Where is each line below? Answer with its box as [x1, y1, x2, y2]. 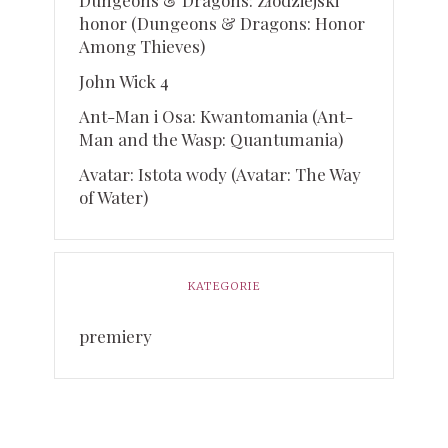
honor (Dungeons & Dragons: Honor [79, 12, 366, 35]
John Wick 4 [79, 70, 170, 93]
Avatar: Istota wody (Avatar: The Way [79, 163, 362, 186]
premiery [79, 325, 153, 348]
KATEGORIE [187, 279, 261, 294]
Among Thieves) [79, 35, 206, 58]
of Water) [79, 186, 149, 209]
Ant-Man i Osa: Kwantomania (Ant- [79, 105, 354, 128]
